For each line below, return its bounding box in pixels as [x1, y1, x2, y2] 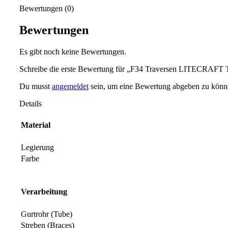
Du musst [19, 81, 52, 91]
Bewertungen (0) [19, 4, 74, 13]
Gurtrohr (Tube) [21, 209, 72, 218]
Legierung [21, 142, 54, 152]
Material [21, 120, 50, 129]
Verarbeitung [21, 187, 67, 196]
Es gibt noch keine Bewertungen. [19, 47, 126, 56]
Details [19, 99, 42, 108]
